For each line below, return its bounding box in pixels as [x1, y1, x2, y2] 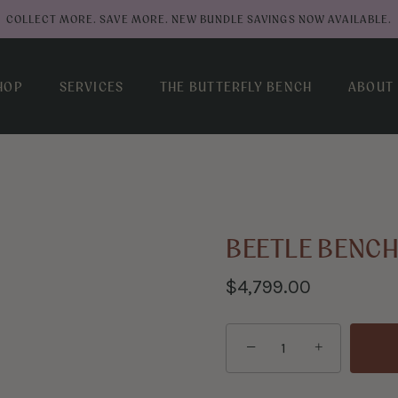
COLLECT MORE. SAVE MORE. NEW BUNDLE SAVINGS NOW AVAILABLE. [5, 12, 393, 28]
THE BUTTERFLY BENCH [160, 77, 313, 95]
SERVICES [59, 77, 124, 95]
